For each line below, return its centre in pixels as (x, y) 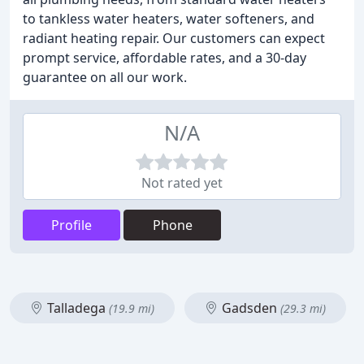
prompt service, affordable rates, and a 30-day (165, 58)
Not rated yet (182, 183)
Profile (71, 225)
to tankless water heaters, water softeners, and (169, 19)
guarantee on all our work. (105, 77)
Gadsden (249, 308)
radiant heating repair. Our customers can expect (174, 38)
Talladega (76, 308)
